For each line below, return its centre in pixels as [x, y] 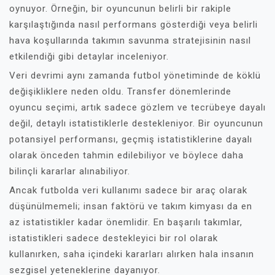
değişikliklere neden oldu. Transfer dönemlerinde [120, 91]
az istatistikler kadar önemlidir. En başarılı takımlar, [126, 222]
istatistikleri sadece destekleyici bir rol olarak [114, 238]
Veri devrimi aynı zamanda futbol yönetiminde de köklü [135, 76]
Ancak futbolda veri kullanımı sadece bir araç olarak [128, 190]
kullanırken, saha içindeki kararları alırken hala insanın [132, 254]
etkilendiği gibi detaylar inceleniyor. [89, 56]
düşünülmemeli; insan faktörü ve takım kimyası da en [131, 206]
